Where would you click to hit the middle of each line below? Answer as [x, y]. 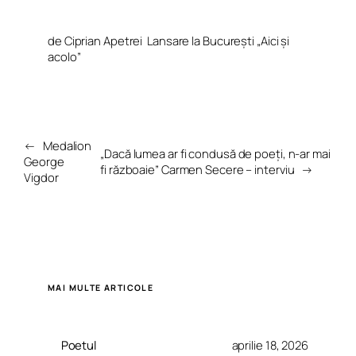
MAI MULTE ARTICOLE [101, 288]
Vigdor [41, 178]
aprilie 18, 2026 [270, 344]
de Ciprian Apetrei [95, 40]
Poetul [79, 344]
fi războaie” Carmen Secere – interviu [197, 170]
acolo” [64, 56]
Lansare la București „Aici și [219, 40]
